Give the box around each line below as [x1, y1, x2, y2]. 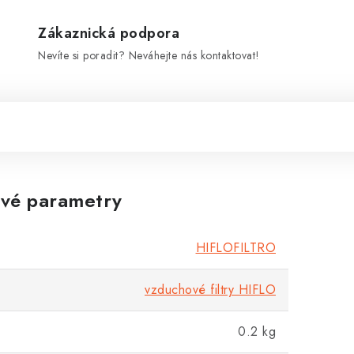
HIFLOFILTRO [195, 239, 276, 257]
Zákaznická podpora [38, 23, 180, 43]
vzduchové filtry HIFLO [145, 281, 276, 299]
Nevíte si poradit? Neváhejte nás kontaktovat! [38, 47, 260, 63]
